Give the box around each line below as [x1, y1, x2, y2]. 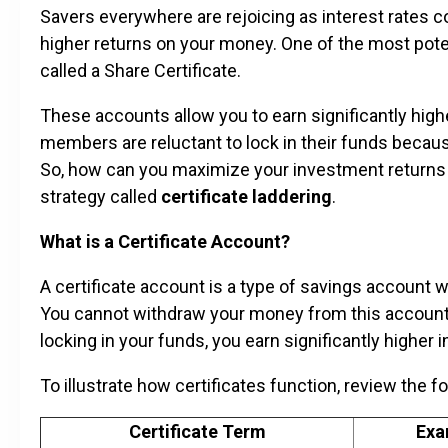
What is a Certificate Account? [40, 230, 290, 252]
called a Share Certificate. [40, 59, 241, 81]
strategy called [40, 185, 161, 207]
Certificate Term [128, 420, 266, 442]
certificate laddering [161, 185, 332, 207]
